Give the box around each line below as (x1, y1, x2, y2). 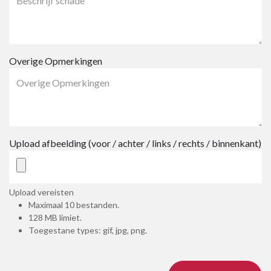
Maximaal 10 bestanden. (28, 200, 119, 210)
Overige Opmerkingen (9, 55, 102, 67)
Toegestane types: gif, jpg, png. (28, 225, 147, 235)
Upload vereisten (9, 187, 83, 197)
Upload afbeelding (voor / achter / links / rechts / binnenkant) (9, 137, 261, 149)
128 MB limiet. (28, 212, 82, 223)
